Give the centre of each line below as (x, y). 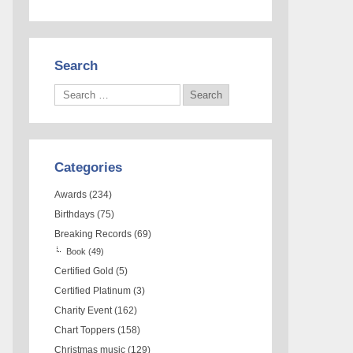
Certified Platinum (93, 290)
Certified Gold (84, 271)
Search (76, 65)
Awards (71, 194)
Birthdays (75, 214)
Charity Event (84, 310)
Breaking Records (93, 234)
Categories (89, 167)
